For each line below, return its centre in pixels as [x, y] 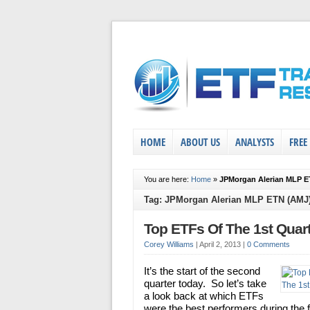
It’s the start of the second [202, 271]
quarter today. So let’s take [205, 283]
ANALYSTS [255, 142]
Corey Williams [169, 244]
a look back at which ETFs [204, 296]
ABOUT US [200, 142]
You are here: [167, 179]
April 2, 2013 [221, 244]
